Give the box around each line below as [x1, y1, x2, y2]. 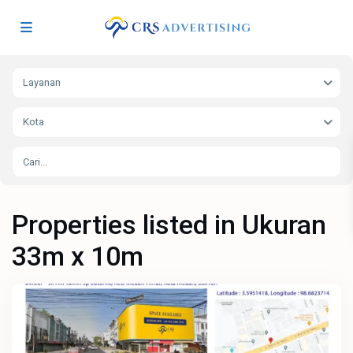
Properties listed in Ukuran [12, 209, 327, 241]
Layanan [23, 76, 61, 89]
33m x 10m [12, 240, 144, 273]
